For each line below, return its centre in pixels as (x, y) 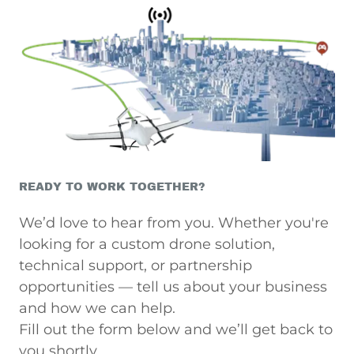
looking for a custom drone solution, (147, 244)
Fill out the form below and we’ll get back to (176, 329)
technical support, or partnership (136, 265)
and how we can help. (97, 308)
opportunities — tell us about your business (173, 286)
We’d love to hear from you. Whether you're (174, 222)
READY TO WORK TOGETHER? (112, 186)
